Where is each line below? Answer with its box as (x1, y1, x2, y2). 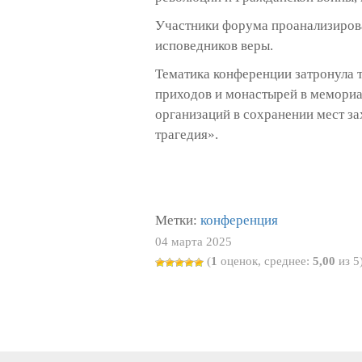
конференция (200, 213, 278, 228)
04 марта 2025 (155, 235, 232, 248)
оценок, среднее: (217, 255, 313, 267)
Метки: (155, 213, 200, 228)
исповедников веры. (155, 38, 273, 53)
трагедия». (155, 127, 218, 142)
